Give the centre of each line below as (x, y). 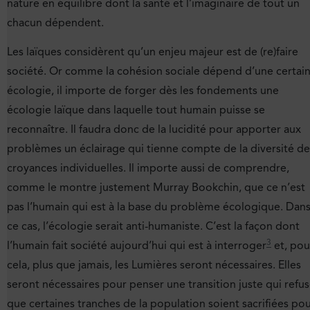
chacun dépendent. (55, 22)
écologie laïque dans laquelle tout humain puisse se (136, 110)
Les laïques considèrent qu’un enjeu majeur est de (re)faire (153, 52)
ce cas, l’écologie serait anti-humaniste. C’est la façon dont (153, 227)
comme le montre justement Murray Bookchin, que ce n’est (156, 188)
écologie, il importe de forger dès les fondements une (143, 91)
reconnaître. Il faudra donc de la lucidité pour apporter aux (154, 130)
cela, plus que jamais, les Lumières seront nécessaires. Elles (154, 265)
